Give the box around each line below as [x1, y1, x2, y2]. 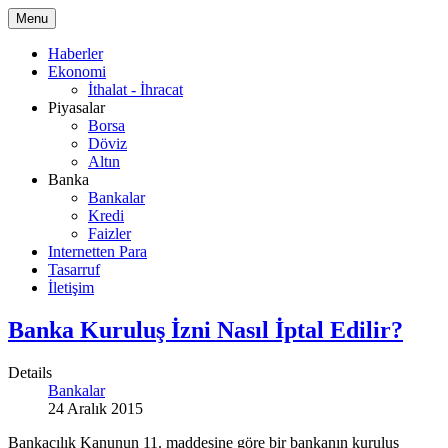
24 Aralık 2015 [48, 399, 143, 417]
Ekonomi [48, 63, 106, 80]
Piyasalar [48, 99, 105, 116]
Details [8, 363, 52, 381]
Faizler [88, 225, 131, 242]
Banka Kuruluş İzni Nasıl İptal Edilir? [8, 316, 403, 343]
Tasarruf [48, 261, 100, 278]
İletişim [48, 279, 94, 296]
